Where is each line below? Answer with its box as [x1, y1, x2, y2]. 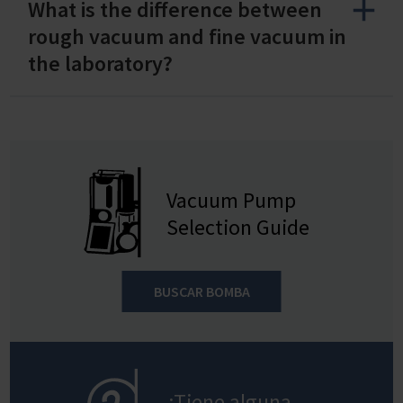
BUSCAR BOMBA [153, 282, 250, 300]
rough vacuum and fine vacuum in [28, 22, 346, 50]
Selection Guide [166, 212, 310, 241]
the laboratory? [28, 49, 173, 77]
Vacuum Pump [166, 185, 297, 214]
